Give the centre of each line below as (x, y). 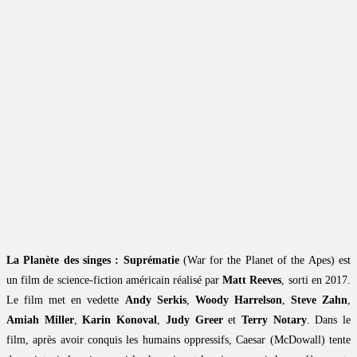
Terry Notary (274, 320)
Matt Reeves (252, 280)
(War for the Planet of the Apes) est (265, 260)
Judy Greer (194, 320)
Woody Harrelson (238, 300)
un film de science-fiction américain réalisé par (115, 280)
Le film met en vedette (66, 300)
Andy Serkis (155, 300)
